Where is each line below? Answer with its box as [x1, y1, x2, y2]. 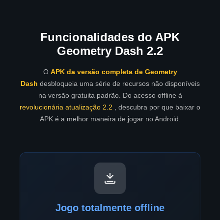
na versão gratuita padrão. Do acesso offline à [38, 91, 182, 100]
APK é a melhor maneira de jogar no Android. [39, 115, 181, 123]
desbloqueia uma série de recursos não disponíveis [37, 80, 200, 88]
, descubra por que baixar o [112, 103, 200, 111]
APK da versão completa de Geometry [50, 68, 177, 76]
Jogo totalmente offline [55, 202, 165, 214]
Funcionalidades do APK [40, 30, 180, 44]
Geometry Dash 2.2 [57, 44, 163, 58]
